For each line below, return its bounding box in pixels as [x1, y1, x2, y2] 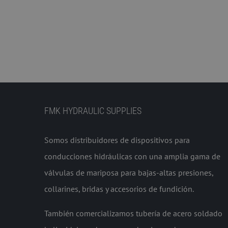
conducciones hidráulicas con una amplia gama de [44, 151, 220, 161]
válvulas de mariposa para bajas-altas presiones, [44, 167, 213, 178]
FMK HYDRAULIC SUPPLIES [44, 105, 141, 116]
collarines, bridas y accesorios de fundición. [44, 183, 194, 194]
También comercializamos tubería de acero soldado [44, 208, 222, 218]
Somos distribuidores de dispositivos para [44, 134, 190, 145]
